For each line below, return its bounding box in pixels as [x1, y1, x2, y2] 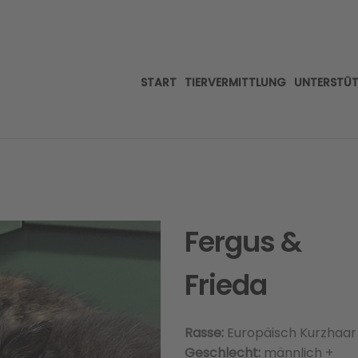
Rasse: [184, 324, 227, 342]
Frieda [184, 265, 267, 304]
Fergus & [184, 222, 301, 261]
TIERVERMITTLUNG [185, 74, 286, 90]
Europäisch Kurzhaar [226, 324, 356, 342]
